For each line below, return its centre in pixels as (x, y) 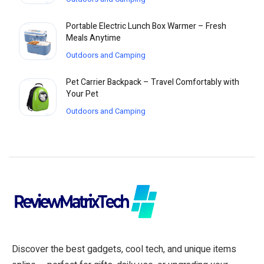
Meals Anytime (93, 38)
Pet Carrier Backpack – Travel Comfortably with (153, 82)
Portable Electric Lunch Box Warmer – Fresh (146, 27)
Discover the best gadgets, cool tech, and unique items (124, 250)
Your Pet (82, 94)
